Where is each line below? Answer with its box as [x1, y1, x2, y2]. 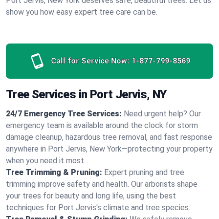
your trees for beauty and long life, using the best [6, 191, 176, 200]
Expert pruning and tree [104, 168, 184, 177]
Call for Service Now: [50, 56, 130, 66]
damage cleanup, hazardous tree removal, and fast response [6, 132, 212, 142]
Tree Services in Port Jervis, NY [6, 88, 167, 101]
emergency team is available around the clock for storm [6, 121, 198, 130]
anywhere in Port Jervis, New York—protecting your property [6, 144, 213, 153]
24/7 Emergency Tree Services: [6, 109, 122, 118]
